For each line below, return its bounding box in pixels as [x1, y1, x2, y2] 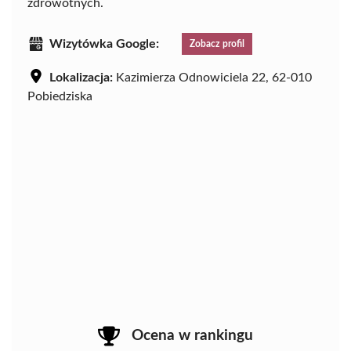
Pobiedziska [27, 89, 92, 103]
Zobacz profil [190, 38, 244, 49]
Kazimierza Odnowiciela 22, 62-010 [113, 71, 312, 84]
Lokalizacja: [49, 71, 113, 84]
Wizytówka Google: [49, 37, 159, 50]
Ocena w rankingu [132, 327, 253, 343]
